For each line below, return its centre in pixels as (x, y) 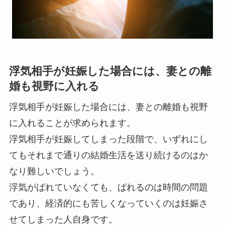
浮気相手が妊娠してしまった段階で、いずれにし (108, 139)
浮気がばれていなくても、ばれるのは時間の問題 (108, 187)
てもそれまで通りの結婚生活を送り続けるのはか (108, 155)
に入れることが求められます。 (72, 123)
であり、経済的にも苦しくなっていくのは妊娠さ (108, 203)
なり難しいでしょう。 (54, 171)
